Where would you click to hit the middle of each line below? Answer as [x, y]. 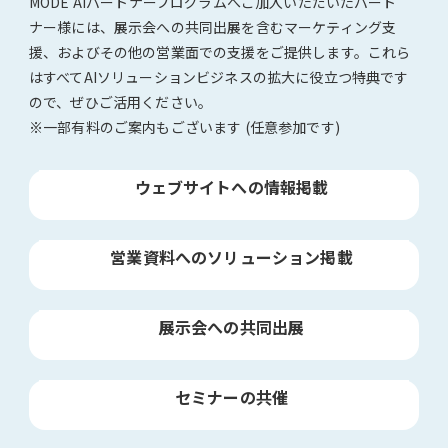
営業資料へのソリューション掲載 [231, 257]
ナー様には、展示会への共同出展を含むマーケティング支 [213, 27]
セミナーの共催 [231, 397]
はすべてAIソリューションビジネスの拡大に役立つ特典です [219, 77]
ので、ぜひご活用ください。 [121, 102]
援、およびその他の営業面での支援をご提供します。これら [220, 52]
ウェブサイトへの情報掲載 [231, 187]
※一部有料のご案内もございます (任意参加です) [184, 127]
